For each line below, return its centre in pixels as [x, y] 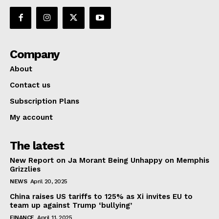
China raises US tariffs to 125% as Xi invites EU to [101, 196]
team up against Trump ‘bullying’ [71, 205]
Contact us [30, 85]
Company [35, 54]
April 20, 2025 [49, 181]
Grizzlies [25, 169]
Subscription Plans [44, 101]
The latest [37, 145]
